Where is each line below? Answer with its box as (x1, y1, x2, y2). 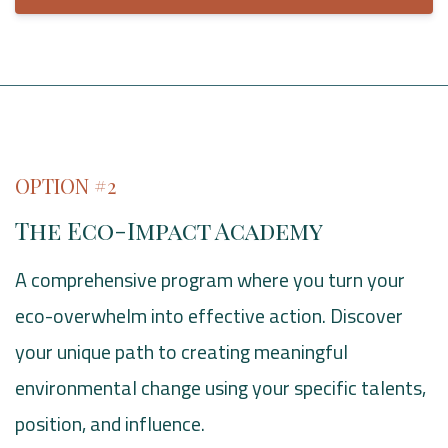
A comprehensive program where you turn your (15, 263, 405, 295)
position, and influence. (15, 407, 205, 439)
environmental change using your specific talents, (15, 371, 426, 403)
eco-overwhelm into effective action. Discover (15, 299, 403, 331)
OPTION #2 (15, 171, 116, 199)
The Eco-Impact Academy (15, 213, 323, 246)
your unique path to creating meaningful (15, 335, 348, 367)
